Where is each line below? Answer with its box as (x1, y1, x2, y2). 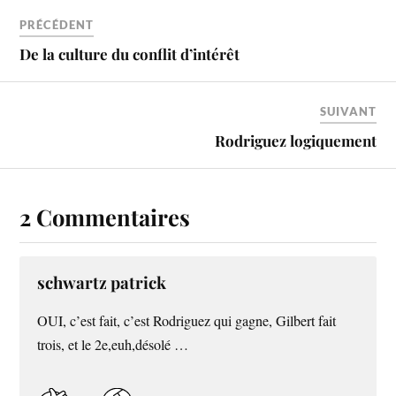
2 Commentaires (19, 202, 191, 232)
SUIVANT (319, 104, 377, 119)
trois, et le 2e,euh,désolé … (37, 335, 189, 355)
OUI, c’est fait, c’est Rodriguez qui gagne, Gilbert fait (37, 311, 337, 331)
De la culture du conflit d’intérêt (19, 44, 240, 65)
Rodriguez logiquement (214, 131, 377, 151)
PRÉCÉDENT (19, 18, 95, 33)
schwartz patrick (37, 271, 167, 294)
